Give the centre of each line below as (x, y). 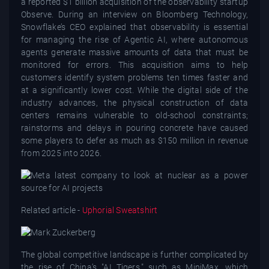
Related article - (51, 210)
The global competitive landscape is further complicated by (134, 255)
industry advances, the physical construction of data (134, 102)
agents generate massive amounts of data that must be (134, 52)
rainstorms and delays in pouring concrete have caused (134, 128)
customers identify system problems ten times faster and (134, 77)
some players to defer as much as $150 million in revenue (134, 140)
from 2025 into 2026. (61, 153)
